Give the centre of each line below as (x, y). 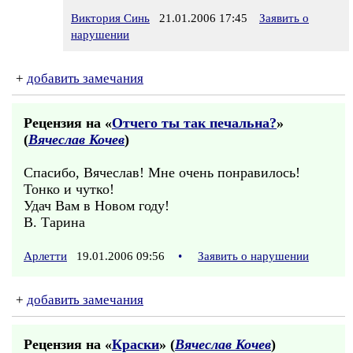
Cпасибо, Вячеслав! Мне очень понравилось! (162, 173)
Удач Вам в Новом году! (97, 206)
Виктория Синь (110, 18)
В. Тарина (54, 222)
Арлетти (45, 256)
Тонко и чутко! (69, 189)
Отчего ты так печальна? (194, 123)
